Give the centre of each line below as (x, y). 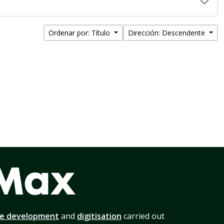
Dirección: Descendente (168, 33)
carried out (143, 216)
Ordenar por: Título (80, 33)
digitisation (99, 216)
